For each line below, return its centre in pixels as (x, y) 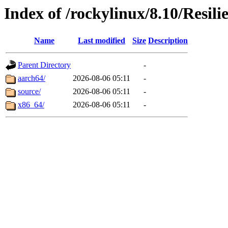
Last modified (102, 41)
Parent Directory (44, 65)
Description (168, 41)
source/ (29, 92)
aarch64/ (32, 78)
